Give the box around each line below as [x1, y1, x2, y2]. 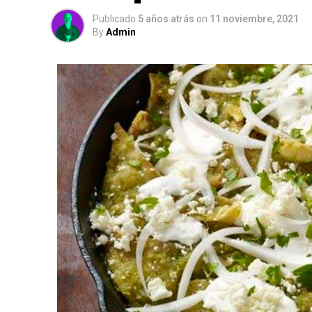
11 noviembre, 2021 [210, 13, 299, 24]
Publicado [93, 13, 136, 24]
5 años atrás [138, 13, 194, 24]
